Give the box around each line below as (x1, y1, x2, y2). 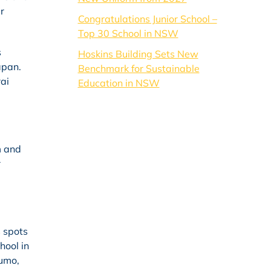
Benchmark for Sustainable (77, 62, 200, 74)
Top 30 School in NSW (77, 27, 178, 39)
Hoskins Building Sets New (77, 48, 198, 60)
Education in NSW (77, 77, 160, 89)
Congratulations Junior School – (77, 13, 217, 25)
